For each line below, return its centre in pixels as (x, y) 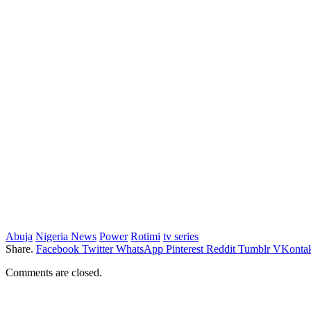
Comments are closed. (54, 272)
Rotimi (145, 236)
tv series (181, 236)
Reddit (221, 249)
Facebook (58, 249)
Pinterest (185, 249)
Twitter (98, 249)
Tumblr (254, 249)
